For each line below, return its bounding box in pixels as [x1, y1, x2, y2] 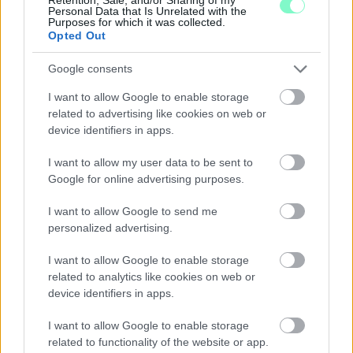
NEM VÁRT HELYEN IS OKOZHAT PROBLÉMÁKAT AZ [21, 336, 333, 351]
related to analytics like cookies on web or [48, 269, 255, 283]
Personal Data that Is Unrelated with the [48, 4, 247, 17]
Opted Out [48, 28, 106, 42]
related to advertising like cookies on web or [48, 106, 266, 120]
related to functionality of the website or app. [48, 335, 269, 348]
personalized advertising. [48, 221, 173, 234]
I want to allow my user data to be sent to [48, 155, 253, 169]
